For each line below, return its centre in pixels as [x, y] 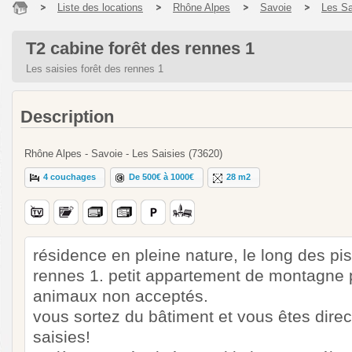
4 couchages [70, 177]
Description [67, 117]
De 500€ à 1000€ [162, 177]
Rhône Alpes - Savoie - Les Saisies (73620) [123, 154]
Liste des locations [100, 7]
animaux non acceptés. [121, 295]
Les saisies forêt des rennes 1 [95, 69]
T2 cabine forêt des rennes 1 [140, 48]
